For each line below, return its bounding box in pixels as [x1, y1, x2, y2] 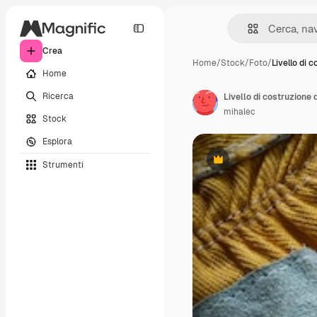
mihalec [224, 106, 255, 117]
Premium [217, 158, 254, 171]
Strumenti [42, 158, 83, 171]
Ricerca [42, 90, 74, 102]
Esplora [42, 135, 72, 147]
